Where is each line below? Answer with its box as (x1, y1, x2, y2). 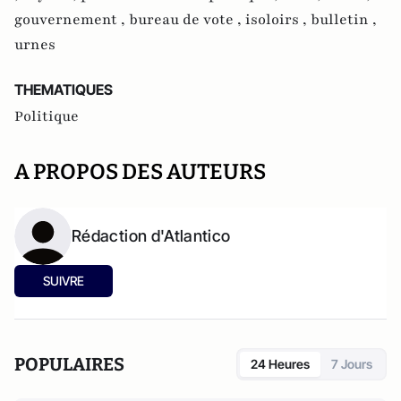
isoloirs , (245, 10, 311, 30)
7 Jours (331, 356, 372, 371)
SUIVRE (43, 273, 84, 288)
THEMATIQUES (14, 81, 113, 98)
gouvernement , (14, 10, 129, 30)
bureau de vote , (129, 10, 245, 30)
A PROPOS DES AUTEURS (14, 159, 266, 184)
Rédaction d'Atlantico (72, 226, 231, 245)
